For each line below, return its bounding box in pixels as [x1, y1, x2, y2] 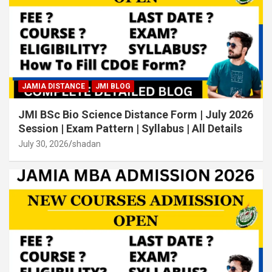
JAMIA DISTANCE [22, 81, 85, 90]
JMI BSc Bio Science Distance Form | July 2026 [18, 107, 253, 121]
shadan [72, 138, 101, 149]
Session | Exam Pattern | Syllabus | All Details [18, 121, 242, 135]
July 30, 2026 [18, 138, 69, 149]
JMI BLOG [95, 81, 131, 90]
